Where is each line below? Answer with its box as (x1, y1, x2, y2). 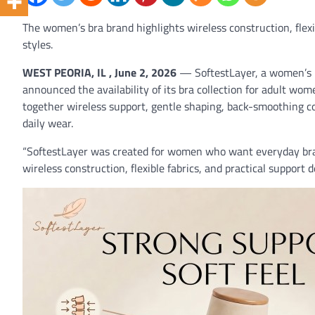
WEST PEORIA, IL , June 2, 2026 (22, 64, 176, 81)
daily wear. (22, 115, 73, 131)
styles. (22, 36, 53, 53)
